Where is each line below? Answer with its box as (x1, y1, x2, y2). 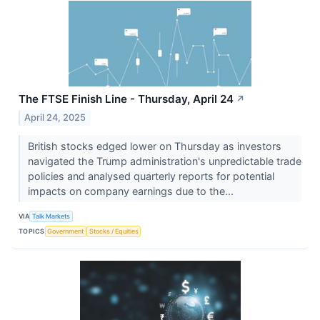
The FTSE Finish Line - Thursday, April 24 (19, 91, 234, 106)
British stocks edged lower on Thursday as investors (27, 139, 281, 152)
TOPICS (19, 227, 45, 236)
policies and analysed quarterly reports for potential (27, 169, 274, 182)
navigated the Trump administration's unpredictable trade (27, 154, 301, 167)
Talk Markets (32, 212, 71, 221)
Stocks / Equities (89, 227, 139, 236)
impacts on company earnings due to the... (27, 184, 236, 197)
